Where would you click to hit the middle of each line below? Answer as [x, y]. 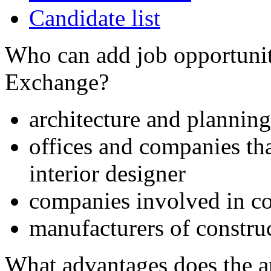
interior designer [107, 174]
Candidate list [95, 18]
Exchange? [57, 82]
